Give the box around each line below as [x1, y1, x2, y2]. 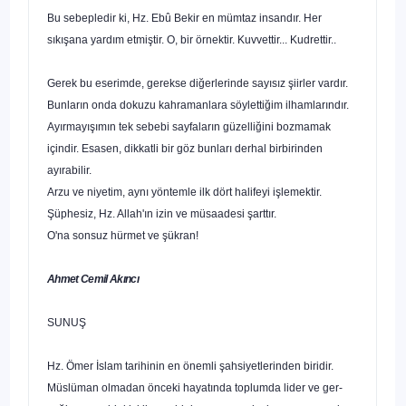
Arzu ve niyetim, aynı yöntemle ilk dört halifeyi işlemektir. [47, 185, 322, 198]
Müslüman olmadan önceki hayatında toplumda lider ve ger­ [47, 381, 343, 394]
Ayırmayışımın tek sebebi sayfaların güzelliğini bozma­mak [47, 120, 331, 133]
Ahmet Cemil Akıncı [47, 272, 139, 285]
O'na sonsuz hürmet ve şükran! [47, 228, 198, 242]
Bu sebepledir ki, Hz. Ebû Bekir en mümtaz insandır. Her [47, 11, 322, 24]
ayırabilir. [47, 163, 92, 177]
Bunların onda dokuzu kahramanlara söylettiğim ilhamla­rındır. [47, 98, 349, 111]
